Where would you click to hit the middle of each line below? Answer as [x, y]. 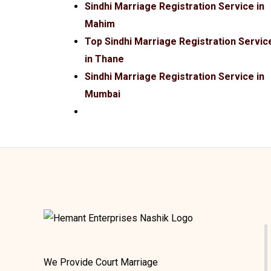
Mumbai [103, 94]
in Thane [104, 59]
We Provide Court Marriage [101, 263]
